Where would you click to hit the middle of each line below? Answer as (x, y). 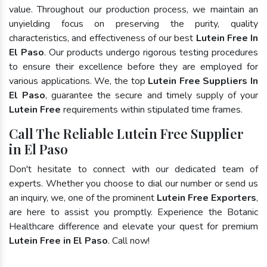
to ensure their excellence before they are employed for (133, 66)
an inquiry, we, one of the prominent (83, 198)
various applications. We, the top (79, 81)
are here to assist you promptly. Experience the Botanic (133, 212)
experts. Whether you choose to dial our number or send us (133, 183)
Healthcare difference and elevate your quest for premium (133, 226)
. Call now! (129, 240)
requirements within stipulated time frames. (152, 109)
